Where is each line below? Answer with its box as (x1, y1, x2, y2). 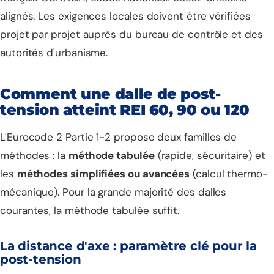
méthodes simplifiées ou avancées (17, 167, 190, 180)
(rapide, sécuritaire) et (154, 149, 265, 162)
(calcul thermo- (190, 167, 268, 180)
